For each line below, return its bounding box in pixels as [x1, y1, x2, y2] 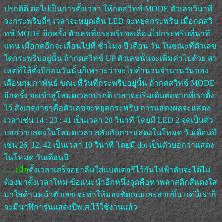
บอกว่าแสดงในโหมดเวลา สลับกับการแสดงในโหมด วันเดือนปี [4, 128, 217, 137]
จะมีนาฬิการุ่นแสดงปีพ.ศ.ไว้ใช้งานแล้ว [4, 202, 137, 211]
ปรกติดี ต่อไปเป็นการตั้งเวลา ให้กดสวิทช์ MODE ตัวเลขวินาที [4, 4, 213, 13]
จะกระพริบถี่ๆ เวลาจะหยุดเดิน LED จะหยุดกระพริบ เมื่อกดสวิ [4, 16, 213, 25]
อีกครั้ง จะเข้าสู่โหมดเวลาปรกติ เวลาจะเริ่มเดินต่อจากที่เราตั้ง [4, 91, 214, 100]
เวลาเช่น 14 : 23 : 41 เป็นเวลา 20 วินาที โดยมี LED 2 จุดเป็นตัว [4, 115, 213, 124]
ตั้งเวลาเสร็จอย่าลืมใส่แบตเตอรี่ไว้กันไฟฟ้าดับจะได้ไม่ [29, 165, 211, 174]
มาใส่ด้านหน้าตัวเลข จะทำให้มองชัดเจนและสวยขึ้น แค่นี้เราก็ [4, 190, 216, 199]
